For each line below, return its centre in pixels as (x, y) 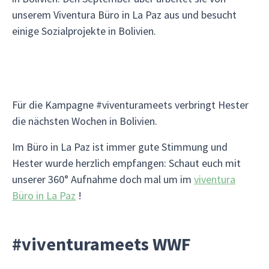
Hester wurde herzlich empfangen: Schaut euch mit (126, 163)
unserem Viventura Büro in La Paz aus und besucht (124, 15)
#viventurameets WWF (101, 244)
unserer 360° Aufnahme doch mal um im (103, 179)
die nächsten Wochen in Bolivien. (85, 121)
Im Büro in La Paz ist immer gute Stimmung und (120, 147)
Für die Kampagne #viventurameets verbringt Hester (130, 105)
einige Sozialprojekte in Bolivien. (84, 31)
